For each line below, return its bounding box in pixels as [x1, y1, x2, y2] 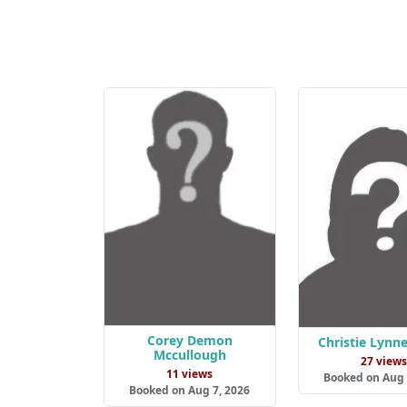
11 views [166, 366, 213, 382]
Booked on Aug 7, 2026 [129, 382, 251, 399]
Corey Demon [146, 332, 233, 350]
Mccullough [153, 346, 226, 364]
